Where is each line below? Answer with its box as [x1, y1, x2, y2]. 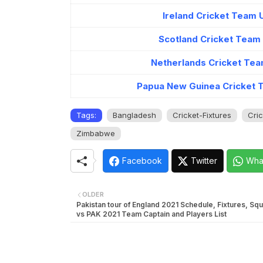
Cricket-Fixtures [172, 110, 231, 120]
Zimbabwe [76, 129, 115, 138]
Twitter [190, 156, 217, 166]
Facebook [122, 156, 162, 166]
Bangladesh [112, 110, 156, 120]
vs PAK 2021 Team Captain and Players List [76, 210, 227, 218]
